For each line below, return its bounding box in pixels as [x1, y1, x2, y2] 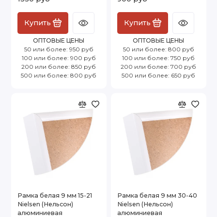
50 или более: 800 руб [123, 45, 194, 53]
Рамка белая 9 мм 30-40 [117, 191, 197, 199]
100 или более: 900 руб [21, 54, 96, 62]
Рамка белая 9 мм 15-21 [17, 191, 92, 199]
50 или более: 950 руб [24, 45, 93, 53]
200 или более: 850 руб [21, 62, 96, 70]
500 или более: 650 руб [122, 71, 195, 79]
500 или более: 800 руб [21, 71, 96, 79]
